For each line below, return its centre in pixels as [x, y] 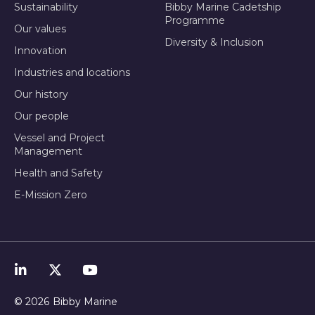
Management [48, 151]
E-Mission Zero [51, 194]
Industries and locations [72, 72]
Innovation [40, 50]
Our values [40, 28]
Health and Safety [58, 173]
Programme [195, 20]
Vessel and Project [59, 137]
